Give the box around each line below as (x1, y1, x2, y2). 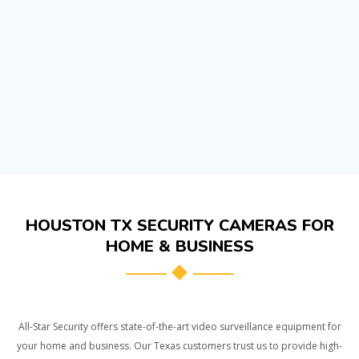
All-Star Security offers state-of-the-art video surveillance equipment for (18, 319, 341, 333)
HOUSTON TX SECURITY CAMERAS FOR (25, 214, 334, 236)
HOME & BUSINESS (105, 235, 254, 257)
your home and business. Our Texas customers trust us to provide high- (17, 338, 342, 353)
